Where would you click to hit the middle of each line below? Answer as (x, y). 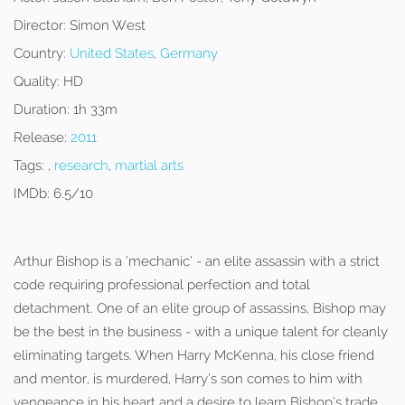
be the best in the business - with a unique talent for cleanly (201, 332)
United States (112, 53)
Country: (40, 53)
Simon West (106, 25)
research (81, 165)
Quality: (37, 81)
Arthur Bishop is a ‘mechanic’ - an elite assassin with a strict (197, 261)
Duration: (42, 109)
